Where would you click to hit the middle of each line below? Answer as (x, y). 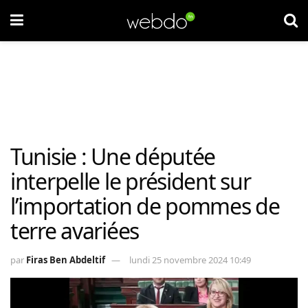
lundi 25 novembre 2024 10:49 (190, 260)
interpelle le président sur (131, 181)
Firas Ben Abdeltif (66, 260)
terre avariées (75, 231)
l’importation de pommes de (145, 206)
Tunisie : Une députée (113, 156)
